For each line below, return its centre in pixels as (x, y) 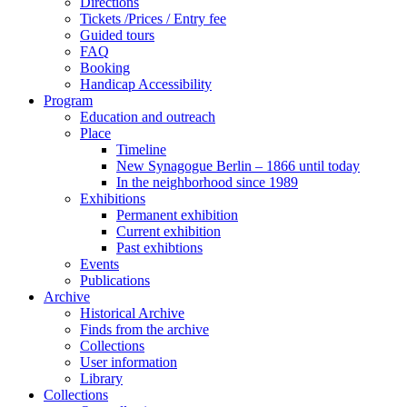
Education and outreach (148, 117)
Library (101, 378)
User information (129, 362)
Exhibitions (113, 199)
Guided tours (117, 35)
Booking (105, 68)
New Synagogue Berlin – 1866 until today (238, 166)
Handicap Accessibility (146, 84)
